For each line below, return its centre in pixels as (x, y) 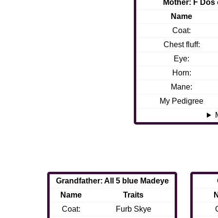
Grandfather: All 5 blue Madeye (112, 181)
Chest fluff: (182, 45)
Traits (134, 195)
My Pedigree (182, 101)
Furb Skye (133, 209)
